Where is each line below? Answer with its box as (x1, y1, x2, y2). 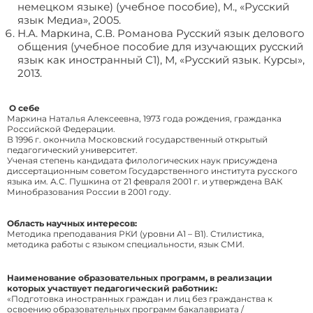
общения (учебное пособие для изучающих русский (17, 40, 303, 54)
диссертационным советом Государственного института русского (7, 166, 298, 177)
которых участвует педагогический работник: (7, 283, 217, 294)
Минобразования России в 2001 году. (7, 187, 171, 198)
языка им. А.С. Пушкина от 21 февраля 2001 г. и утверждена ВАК (7, 176, 282, 187)
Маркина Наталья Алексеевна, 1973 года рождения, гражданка (7, 113, 282, 124)
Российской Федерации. (7, 124, 115, 135)
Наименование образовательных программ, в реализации (7, 272, 272, 284)
